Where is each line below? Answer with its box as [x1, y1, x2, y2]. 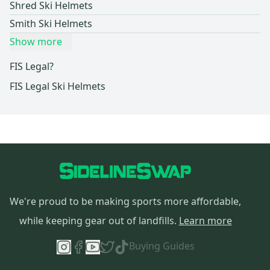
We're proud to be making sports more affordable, [10, 195, 241, 209]
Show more [10, 35, 62, 49]
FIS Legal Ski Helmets [10, 80, 105, 93]
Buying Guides [128, 239, 195, 253]
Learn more [178, 214, 232, 228]
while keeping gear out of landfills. [19, 214, 177, 228]
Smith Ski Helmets [10, 17, 92, 31]
